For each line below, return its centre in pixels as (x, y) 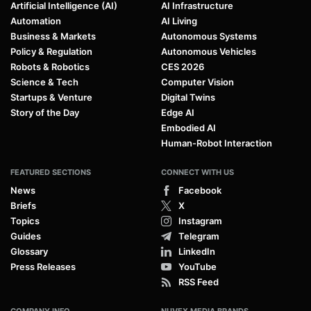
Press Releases (43, 266)
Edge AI (178, 112)
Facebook (200, 190)
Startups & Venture (51, 97)
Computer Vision (197, 82)
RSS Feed (199, 281)
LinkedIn (197, 251)
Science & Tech (44, 82)
